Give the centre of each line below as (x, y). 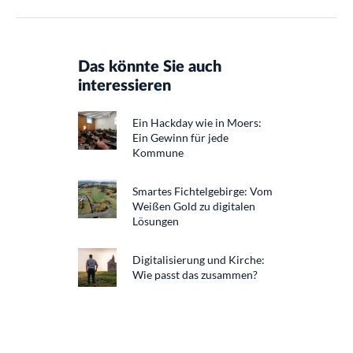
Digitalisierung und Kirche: (199, 260)
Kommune (158, 153)
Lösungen (156, 221)
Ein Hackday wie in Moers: (197, 123)
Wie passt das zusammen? (195, 275)
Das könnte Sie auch (150, 67)
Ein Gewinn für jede (180, 138)
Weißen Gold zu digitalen (194, 206)
